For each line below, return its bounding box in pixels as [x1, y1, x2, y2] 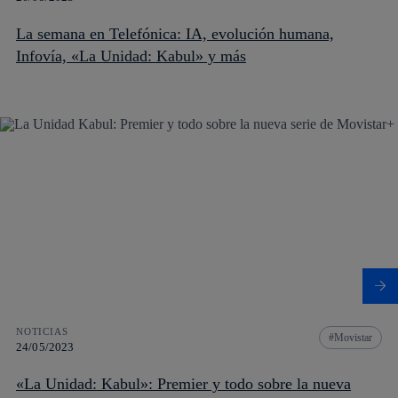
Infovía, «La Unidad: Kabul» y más [71, 46, 246, 65]
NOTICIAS [16, 325, 68, 337]
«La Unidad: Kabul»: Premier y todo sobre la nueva [16, 374, 351, 393]
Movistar [334, 330, 372, 344]
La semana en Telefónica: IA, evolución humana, [16, 24, 334, 43]
